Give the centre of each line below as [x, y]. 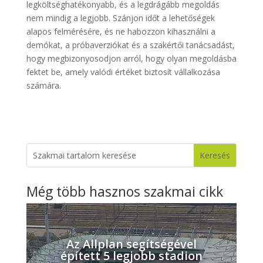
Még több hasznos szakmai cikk [124, 191]
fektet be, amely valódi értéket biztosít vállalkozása [123, 72]
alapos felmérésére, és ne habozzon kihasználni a [121, 31]
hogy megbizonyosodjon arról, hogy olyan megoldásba [131, 58]
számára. [43, 85]
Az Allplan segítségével [131, 244]
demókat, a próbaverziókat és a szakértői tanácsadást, [130, 45]
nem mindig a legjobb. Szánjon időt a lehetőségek [120, 18]
